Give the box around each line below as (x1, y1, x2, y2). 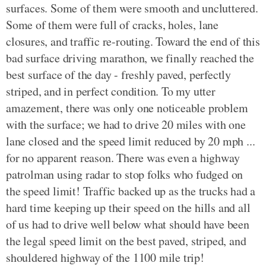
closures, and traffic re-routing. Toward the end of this (6, 33, 260, 49)
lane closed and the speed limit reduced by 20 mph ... (6, 132, 255, 149)
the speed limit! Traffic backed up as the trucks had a (6, 182, 256, 199)
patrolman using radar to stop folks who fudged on (6, 166, 243, 182)
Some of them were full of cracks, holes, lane (6, 16, 218, 33)
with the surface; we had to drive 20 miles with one (6, 116, 246, 132)
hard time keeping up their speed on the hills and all (6, 199, 251, 216)
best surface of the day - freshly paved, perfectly (6, 66, 231, 83)
